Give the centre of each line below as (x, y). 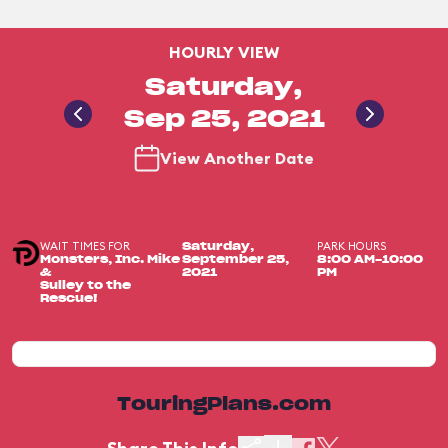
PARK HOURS (351, 246)
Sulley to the (85, 285)
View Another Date (237, 158)
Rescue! (68, 298)
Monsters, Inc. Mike (109, 259)
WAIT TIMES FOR (84, 246)
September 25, (236, 259)
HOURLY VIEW (224, 52)
